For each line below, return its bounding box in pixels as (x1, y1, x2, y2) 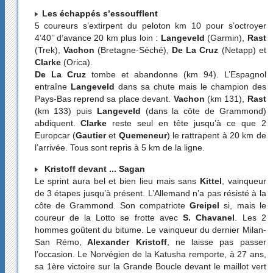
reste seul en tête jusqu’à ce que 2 (107, 118, 266, 129)
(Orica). (60, 57, 93, 68)
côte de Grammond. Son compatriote (34, 200, 186, 210)
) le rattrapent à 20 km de (166, 130, 266, 141)
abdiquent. (34, 118, 76, 129)
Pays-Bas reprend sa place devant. (34, 94, 171, 104)
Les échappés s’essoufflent (41, 9, 158, 19)
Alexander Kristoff (81, 236, 167, 247)
